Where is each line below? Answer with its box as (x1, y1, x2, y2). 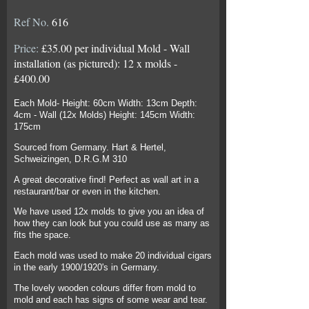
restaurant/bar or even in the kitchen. (14, 186, 161, 197)
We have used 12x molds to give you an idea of (14, 206, 204, 217)
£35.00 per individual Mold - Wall (41, 41, 190, 56)
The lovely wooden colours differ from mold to (14, 283, 196, 294)
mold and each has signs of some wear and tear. (14, 295, 208, 306)
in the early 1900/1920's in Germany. (14, 262, 159, 273)
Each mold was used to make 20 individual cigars (14, 250, 212, 261)
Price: (14, 41, 41, 56)
